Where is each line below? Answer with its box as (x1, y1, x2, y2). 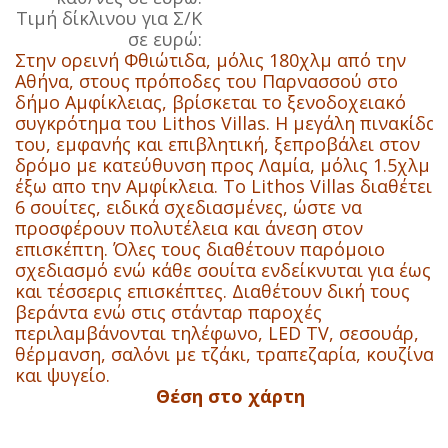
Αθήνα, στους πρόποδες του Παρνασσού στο (15, 69, 398, 93)
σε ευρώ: (128, 27, 202, 51)
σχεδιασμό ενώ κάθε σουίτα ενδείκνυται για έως (15, 258, 431, 282)
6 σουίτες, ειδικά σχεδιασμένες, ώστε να (15, 195, 362, 219)
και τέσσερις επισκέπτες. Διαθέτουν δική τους (15, 279, 410, 303)
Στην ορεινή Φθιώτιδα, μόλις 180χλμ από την (15, 48, 406, 72)
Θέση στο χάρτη (155, 384, 305, 408)
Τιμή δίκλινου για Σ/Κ (16, 6, 202, 30)
